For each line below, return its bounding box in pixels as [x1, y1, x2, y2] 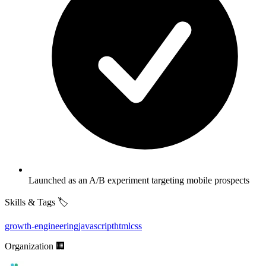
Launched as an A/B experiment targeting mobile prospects [28, 175, 249, 185]
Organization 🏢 [5, 240, 65, 251]
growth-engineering [5, 220, 78, 231]
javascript [78, 220, 114, 231]
